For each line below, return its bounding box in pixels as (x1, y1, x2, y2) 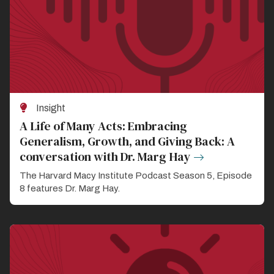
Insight (36, 102, 65, 113)
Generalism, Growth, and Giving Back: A (20, 132, 235, 150)
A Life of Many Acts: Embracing (20, 117, 187, 135)
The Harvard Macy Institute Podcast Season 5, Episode (20, 170, 252, 180)
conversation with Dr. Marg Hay (20, 147, 191, 165)
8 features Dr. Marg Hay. (20, 183, 120, 193)
